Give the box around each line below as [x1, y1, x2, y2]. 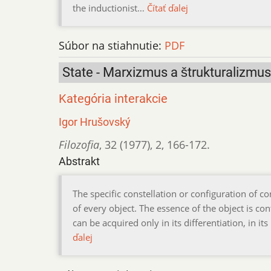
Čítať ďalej [147, 1, 188, 14]
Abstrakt [59, 154, 100, 168]
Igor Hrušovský [59, 115, 131, 128]
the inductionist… [73, 1, 147, 14]
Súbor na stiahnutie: [59, 38, 165, 53]
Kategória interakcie [59, 91, 168, 106]
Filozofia [59, 137, 99, 152]
